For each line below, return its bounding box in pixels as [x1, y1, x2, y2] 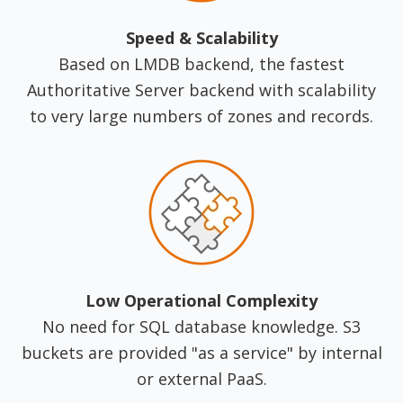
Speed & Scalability [125, 27, 278, 49]
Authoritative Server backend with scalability [27, 79, 376, 102]
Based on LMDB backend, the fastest [58, 53, 345, 76]
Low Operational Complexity [85, 290, 318, 312]
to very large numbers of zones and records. [30, 105, 373, 128]
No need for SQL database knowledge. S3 [42, 316, 361, 338]
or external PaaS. [136, 368, 267, 390]
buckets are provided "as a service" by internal [21, 342, 382, 364]
